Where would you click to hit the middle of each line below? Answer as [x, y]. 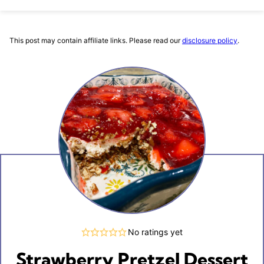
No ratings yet [155, 232]
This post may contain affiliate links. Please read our [96, 40]
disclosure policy [210, 40]
